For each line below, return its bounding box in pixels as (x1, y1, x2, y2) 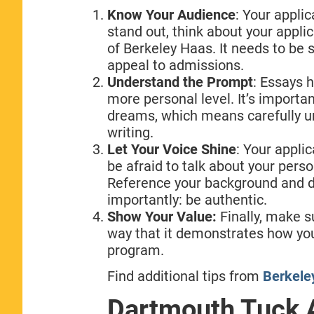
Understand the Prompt (107, 73, 253, 90)
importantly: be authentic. (107, 191, 267, 208)
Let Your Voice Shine (107, 140, 236, 158)
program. (107, 241, 164, 259)
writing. (107, 123, 153, 141)
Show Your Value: (107, 207, 217, 225)
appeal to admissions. (107, 56, 244, 74)
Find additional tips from (107, 267, 263, 285)
